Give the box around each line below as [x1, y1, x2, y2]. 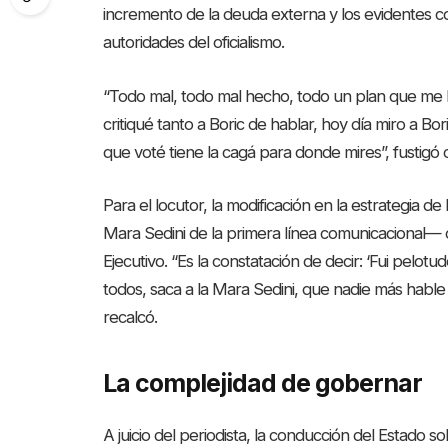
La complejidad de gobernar [103, 367, 423, 398]
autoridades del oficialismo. [103, 32, 285, 53]
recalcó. [103, 307, 158, 328]
